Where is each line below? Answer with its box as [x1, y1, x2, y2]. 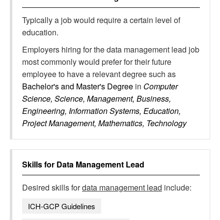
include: [162, 182, 192, 193]
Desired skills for [22, 182, 82, 193]
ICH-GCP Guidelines [28, 201, 95, 211]
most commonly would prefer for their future [22, 56, 171, 67]
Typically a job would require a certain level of [22, 14, 180, 26]
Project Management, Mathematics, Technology [22, 117, 187, 129]
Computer [143, 81, 178, 92]
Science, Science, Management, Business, [22, 93, 171, 104]
